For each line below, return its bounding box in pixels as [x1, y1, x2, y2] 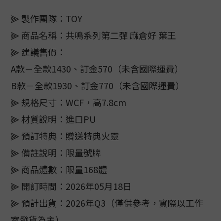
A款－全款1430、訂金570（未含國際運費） [11, 62, 184, 75]
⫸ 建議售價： [11, 45, 66, 58]
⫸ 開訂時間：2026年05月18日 [11, 180, 132, 192]
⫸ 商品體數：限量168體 [11, 163, 107, 176]
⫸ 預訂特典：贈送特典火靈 [11, 129, 119, 142]
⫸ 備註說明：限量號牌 [11, 146, 101, 159]
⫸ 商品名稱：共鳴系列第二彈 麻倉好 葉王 [11, 29, 176, 41]
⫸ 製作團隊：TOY [11, 12, 84, 25]
